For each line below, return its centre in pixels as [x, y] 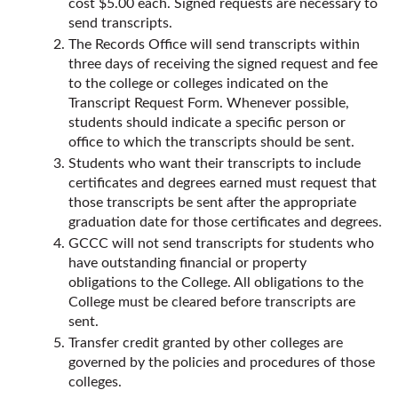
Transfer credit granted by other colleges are [206, 343]
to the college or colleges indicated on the [198, 84]
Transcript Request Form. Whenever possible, [209, 103]
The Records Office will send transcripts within [214, 44]
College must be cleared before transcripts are [212, 302]
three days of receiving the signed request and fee [223, 64]
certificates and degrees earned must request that [223, 183]
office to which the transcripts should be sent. [211, 142]
